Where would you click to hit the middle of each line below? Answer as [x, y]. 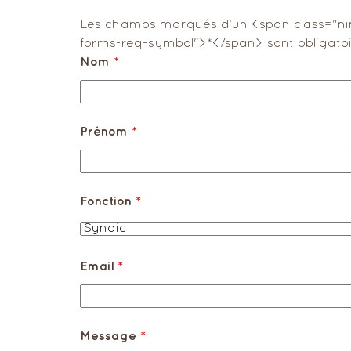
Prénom [106, 132]
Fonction [108, 202]
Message [110, 337]
